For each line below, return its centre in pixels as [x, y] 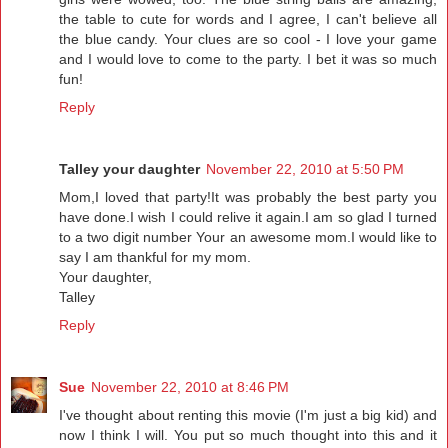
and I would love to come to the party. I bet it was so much [248, 59]
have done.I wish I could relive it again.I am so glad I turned [248, 217]
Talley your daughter [129, 169]
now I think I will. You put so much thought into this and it [248, 435]
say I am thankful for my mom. [155, 257]
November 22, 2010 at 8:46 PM [190, 387]
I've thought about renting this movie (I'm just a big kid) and [248, 415]
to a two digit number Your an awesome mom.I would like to [248, 237]
